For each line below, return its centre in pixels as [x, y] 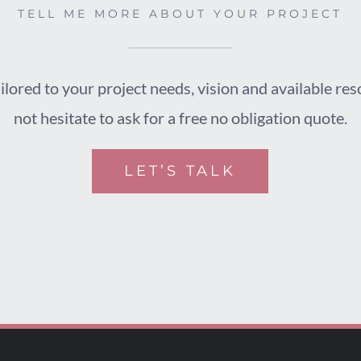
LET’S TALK [180, 171]
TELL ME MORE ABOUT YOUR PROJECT [180, 14]
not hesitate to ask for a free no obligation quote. [180, 118]
